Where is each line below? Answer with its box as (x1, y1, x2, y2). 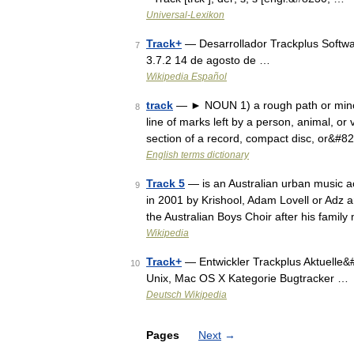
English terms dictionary (146, 149, 249, 160)
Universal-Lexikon (146, 9, 224, 21)
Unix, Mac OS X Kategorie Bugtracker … (146, 272, 348, 284)
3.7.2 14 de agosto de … (146, 54, 270, 66)
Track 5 (146, 177, 185, 190)
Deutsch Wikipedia (146, 289, 227, 300)
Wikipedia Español (146, 71, 227, 82)
